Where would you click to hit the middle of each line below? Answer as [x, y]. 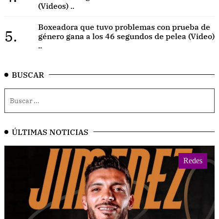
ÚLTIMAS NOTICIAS [50, 132]
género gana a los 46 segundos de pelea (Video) [126, 36]
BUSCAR [28, 75]
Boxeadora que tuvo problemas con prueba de [124, 27]
